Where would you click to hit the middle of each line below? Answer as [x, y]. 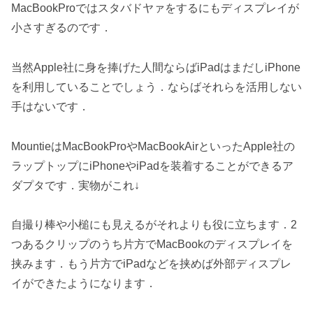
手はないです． [50, 106]
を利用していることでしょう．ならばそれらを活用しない [156, 87]
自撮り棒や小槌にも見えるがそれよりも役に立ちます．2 [154, 225]
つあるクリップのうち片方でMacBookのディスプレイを [152, 245]
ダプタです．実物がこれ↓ [75, 185]
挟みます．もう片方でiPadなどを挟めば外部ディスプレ [151, 264]
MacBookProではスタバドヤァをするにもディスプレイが [155, 8]
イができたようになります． [84, 284]
